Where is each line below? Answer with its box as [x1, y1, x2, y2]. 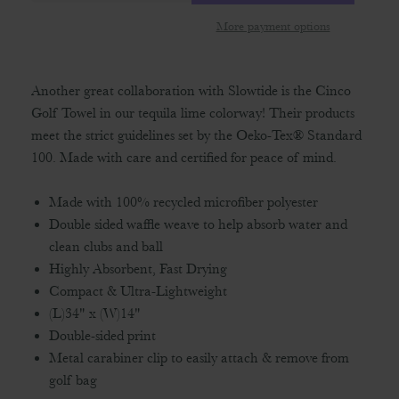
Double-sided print [49, 328, 156, 344]
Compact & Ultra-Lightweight [49, 283, 227, 299]
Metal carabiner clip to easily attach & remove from [49, 350, 349, 366]
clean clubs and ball [49, 239, 163, 255]
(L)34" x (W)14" [49, 305, 144, 322]
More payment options [216, 19, 330, 33]
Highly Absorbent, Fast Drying [49, 261, 227, 277]
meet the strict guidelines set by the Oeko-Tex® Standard [31, 127, 362, 143]
